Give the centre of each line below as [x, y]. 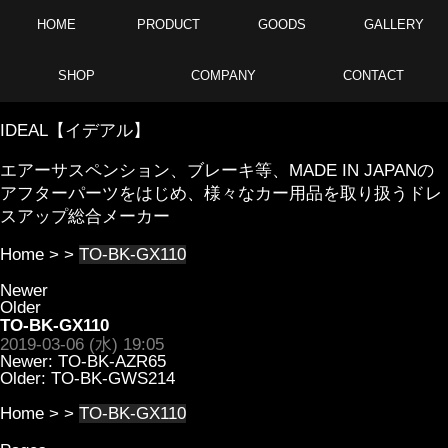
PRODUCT [168, 24]
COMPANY [224, 75]
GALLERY [392, 24]
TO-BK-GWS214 [113, 378]
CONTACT [373, 75]
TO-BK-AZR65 [112, 361]
